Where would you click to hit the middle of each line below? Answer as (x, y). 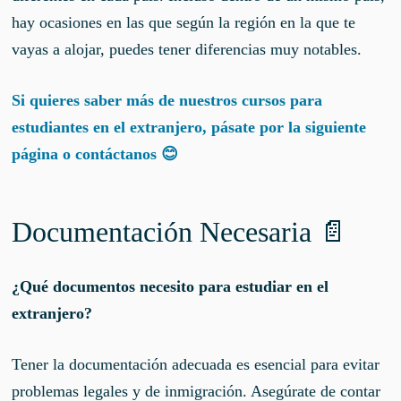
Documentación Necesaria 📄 (180, 232)
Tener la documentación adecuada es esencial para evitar (196, 364)
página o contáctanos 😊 (95, 154)
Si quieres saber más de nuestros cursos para (167, 100)
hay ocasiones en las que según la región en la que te (184, 22)
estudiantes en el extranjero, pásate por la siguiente (189, 127)
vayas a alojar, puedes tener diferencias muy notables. (187, 49)
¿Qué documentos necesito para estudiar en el (171, 286)
